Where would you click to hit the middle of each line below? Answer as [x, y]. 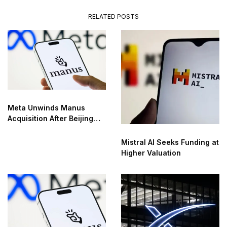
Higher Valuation [151, 153]
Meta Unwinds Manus [46, 108]
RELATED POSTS [113, 17]
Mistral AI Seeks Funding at [170, 142]
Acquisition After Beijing [50, 119]
